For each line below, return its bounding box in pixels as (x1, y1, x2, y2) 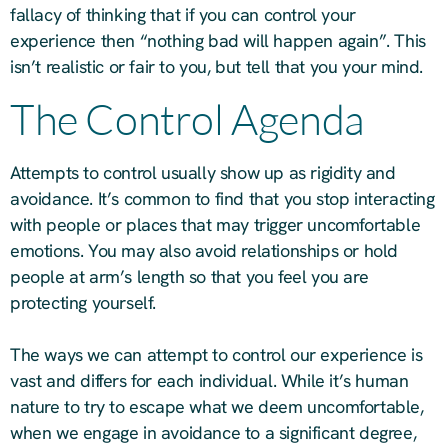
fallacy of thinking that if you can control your (10, 3, 356, 27)
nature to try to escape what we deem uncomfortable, (10, 395, 424, 419)
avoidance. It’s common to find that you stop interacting (10, 187, 435, 211)
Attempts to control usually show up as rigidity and (10, 161, 396, 185)
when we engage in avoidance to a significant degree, (10, 421, 417, 445)
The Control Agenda (10, 93, 364, 145)
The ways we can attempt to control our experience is (10, 343, 423, 367)
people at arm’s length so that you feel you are (10, 265, 369, 289)
